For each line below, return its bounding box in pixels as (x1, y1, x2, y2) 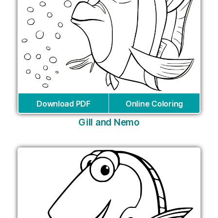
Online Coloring (126, 99, 183, 109)
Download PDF (36, 99, 91, 109)
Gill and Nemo (78, 117, 140, 128)
